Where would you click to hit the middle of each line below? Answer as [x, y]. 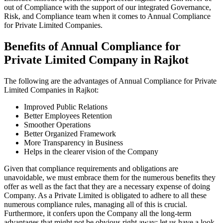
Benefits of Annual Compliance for [92, 47]
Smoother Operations [57, 124]
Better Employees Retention [68, 115]
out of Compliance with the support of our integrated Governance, [108, 7]
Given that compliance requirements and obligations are [91, 168]
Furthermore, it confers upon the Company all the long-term [98, 213]
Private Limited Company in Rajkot [96, 60]
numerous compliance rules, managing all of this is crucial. [96, 204]
